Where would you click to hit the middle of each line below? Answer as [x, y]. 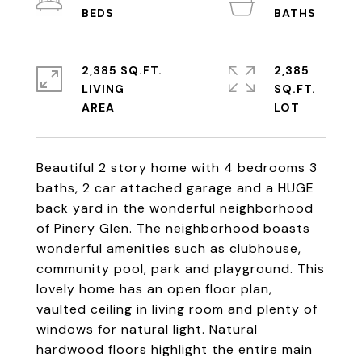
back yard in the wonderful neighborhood [175, 208]
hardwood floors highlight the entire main [175, 349]
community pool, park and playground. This [181, 269]
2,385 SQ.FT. [122, 70]
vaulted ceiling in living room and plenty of [177, 309]
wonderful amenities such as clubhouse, [169, 248]
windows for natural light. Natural [147, 329]
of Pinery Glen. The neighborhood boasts [173, 228]
